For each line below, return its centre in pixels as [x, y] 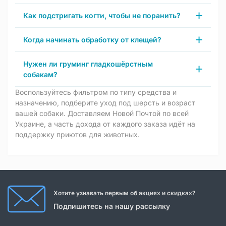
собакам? [40, 74]
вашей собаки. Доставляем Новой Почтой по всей [102, 113]
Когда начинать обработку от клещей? [92, 40]
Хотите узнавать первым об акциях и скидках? [125, 193]
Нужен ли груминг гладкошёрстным [88, 64]
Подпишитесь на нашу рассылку [112, 206]
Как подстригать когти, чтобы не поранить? [102, 15]
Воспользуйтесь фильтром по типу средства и [96, 92]
